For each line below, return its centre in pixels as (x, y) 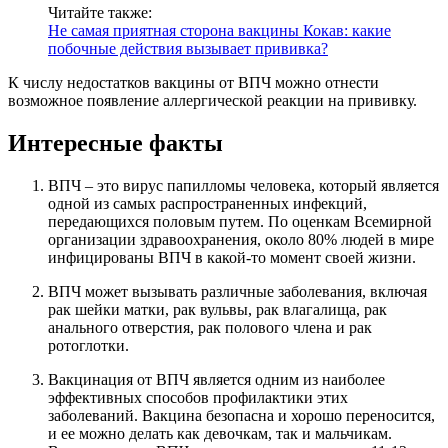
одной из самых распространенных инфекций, (207, 204)
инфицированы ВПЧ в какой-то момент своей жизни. (232, 258)
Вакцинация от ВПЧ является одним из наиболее (216, 380)
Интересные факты (115, 143)
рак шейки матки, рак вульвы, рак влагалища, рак (217, 310)
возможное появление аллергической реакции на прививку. (212, 101)
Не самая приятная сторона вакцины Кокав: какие (219, 31)
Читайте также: (100, 13)
